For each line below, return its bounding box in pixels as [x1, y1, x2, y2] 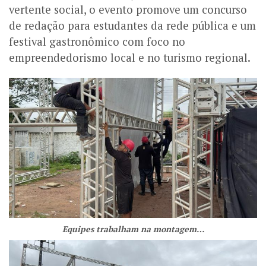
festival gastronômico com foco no [9, 34, 185, 49]
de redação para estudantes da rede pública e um [9, 18, 256, 33]
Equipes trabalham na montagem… [62, 223, 204, 235]
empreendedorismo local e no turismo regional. [9, 50, 251, 65]
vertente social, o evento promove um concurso [9, 2, 247, 17]
